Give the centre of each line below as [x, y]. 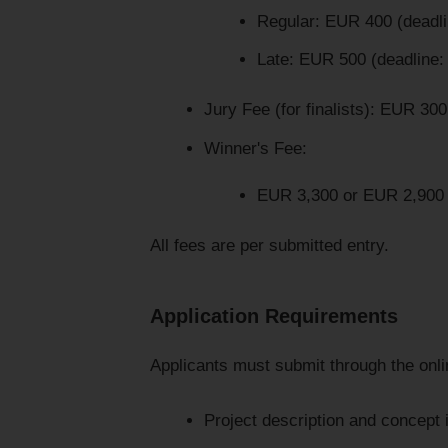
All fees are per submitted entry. [269, 245]
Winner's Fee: [255, 148]
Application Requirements [274, 315]
